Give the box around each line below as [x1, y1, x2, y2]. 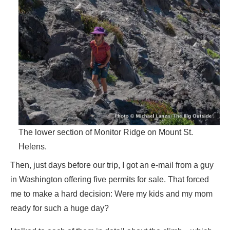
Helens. [18, 142, 47, 151]
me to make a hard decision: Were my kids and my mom [10, 189, 213, 198]
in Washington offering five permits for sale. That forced [10, 175, 209, 184]
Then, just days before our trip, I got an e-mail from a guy [10, 160, 214, 169]
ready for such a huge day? [10, 203, 109, 213]
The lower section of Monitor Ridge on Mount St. [18, 127, 193, 137]
